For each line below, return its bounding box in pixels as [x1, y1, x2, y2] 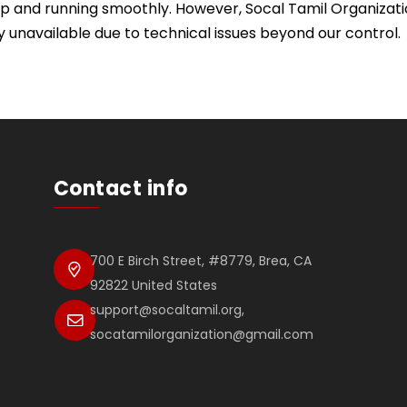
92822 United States [90, 276, 218, 295]
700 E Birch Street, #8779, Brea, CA [90, 252, 313, 271]
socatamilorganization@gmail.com [90, 325, 314, 344]
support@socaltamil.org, [90, 301, 245, 320]
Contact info [53, 174, 188, 203]
